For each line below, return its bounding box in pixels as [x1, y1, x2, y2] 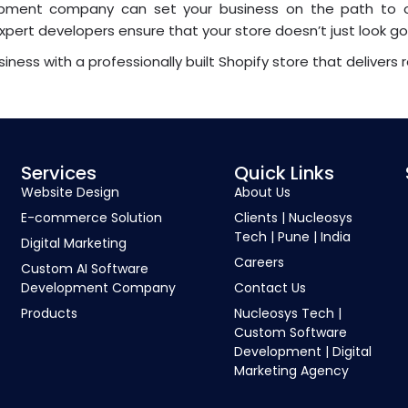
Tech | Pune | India [234, 228, 352, 247]
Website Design [21, 183, 120, 202]
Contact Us [234, 279, 307, 298]
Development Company [21, 279, 177, 298]
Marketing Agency [234, 362, 350, 381]
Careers [234, 253, 285, 272]
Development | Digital [234, 342, 372, 362]
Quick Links [234, 160, 335, 187]
